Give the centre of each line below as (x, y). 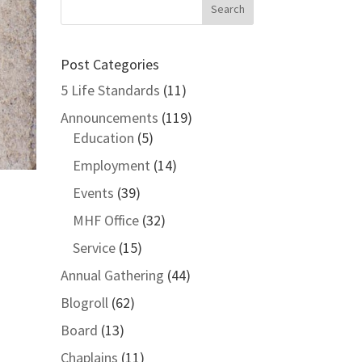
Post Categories (109, 64)
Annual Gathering (112, 275)
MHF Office (105, 220)
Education (103, 138)
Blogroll (84, 303)
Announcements (109, 118)
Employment (111, 165)
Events (93, 193)
